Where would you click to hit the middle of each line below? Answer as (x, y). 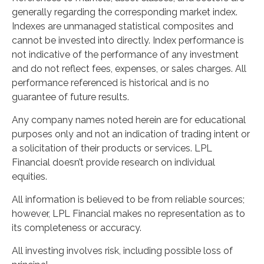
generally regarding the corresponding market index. (125, 12)
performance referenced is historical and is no (110, 83)
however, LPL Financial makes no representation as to (128, 214)
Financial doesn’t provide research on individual (113, 162)
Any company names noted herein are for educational (129, 120)
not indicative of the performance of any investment (125, 55)
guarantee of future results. (70, 97)
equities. (29, 176)
